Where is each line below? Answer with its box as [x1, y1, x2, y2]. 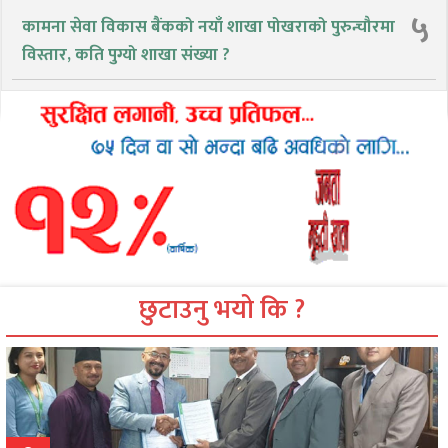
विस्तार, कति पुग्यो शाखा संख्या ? [22, 41, 230, 70]
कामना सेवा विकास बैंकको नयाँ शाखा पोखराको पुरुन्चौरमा [22, 13, 395, 42]
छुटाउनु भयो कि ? [139, 288, 305, 332]
